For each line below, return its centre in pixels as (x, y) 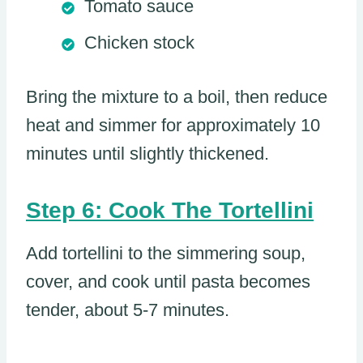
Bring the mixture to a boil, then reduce (177, 97)
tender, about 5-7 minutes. (128, 310)
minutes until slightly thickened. (147, 154)
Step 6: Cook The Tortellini (170, 211)
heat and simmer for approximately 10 (173, 126)
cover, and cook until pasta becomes (168, 282)
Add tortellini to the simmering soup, (166, 254)
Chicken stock (139, 43)
